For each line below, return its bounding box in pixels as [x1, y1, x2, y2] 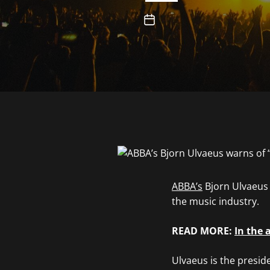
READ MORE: [171, 224, 234, 237]
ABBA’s [171, 180, 202, 193]
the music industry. [171, 195, 259, 208]
